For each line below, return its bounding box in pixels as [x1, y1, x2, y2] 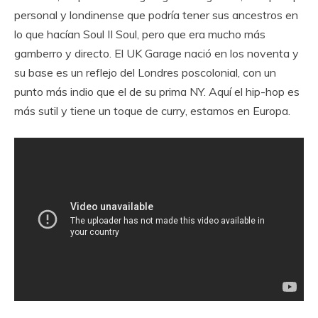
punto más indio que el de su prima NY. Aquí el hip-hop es [14, 84, 300, 99]
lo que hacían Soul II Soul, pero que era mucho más [14, 27, 265, 41]
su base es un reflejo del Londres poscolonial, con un [14, 65, 276, 79]
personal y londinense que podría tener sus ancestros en [14, 8, 298, 22]
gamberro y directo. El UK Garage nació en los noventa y [14, 46, 299, 60]
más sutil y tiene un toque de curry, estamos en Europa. [14, 104, 290, 118]
